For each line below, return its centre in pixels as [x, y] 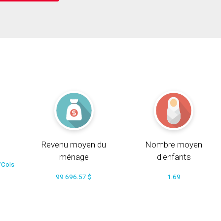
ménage [74, 157]
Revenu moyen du [74, 144]
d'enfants [174, 157]
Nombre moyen [174, 144]
